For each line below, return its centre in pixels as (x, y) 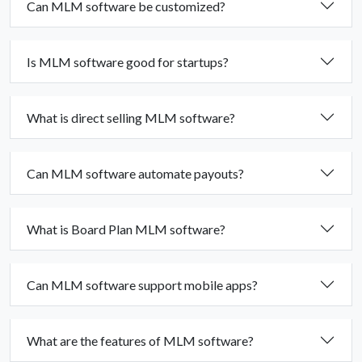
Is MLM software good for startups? (128, 61)
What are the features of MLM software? (140, 340)
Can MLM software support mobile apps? (142, 284)
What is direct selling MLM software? (131, 117)
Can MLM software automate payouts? (135, 173)
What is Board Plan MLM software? (126, 229)
